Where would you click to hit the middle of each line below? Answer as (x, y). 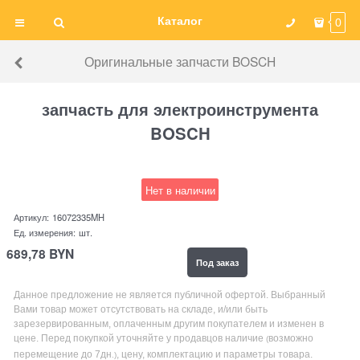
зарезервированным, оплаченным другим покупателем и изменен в (169, 323)
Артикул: (32, 217)
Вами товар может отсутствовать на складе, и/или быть (141, 309)
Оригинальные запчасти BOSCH (180, 61)
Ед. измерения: (45, 233)
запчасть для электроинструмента (180, 109)
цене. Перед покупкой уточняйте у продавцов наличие (140, 338)
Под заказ (217, 262)
